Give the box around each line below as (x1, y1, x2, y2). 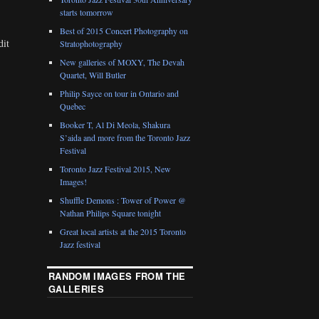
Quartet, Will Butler (60, 69, 127, 81)
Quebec (60, 100, 86, 113)
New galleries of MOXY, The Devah (60, 56, 185, 68)
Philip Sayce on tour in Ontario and (60, 88, 179, 100)
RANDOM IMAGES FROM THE (48, 269, 186, 283)
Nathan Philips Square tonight (60, 207, 162, 219)
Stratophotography (60, 38, 123, 50)
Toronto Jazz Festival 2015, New (60, 163, 172, 175)
